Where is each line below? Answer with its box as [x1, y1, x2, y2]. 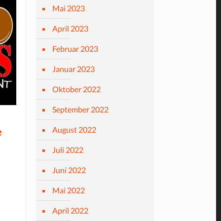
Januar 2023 [52, 64, 95, 74]
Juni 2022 [52, 165, 86, 175]
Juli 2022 [52, 145, 83, 154]
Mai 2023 [52, 3, 85, 13]
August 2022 [52, 125, 96, 134]
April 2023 [52, 24, 88, 33]
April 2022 [52, 206, 88, 215]
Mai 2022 [52, 185, 85, 195]
